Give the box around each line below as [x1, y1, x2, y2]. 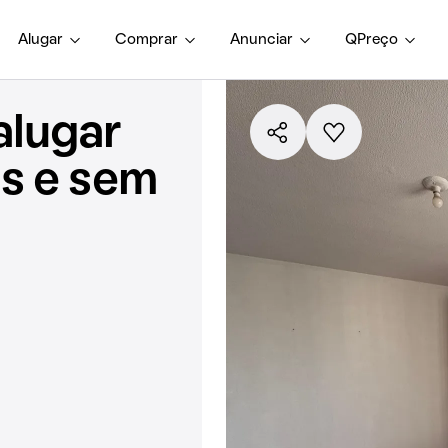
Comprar [115, 32, 178, 47]
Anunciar [230, 32, 293, 47]
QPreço [345, 32, 398, 47]
